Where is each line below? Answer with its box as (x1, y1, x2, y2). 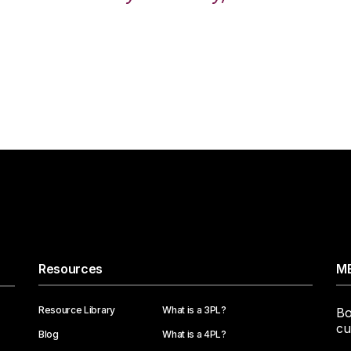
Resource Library (38, 304, 115, 317)
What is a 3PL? (162, 304, 226, 317)
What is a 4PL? (162, 328, 226, 341)
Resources (38, 261, 103, 277)
